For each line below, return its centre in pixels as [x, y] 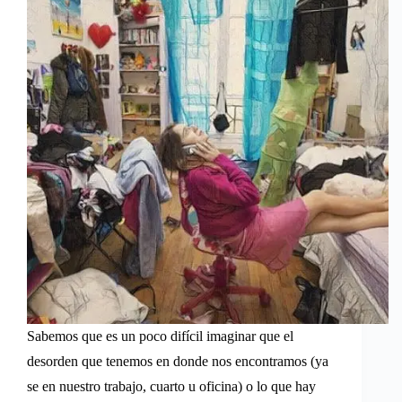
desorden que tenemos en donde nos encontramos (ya [178, 361]
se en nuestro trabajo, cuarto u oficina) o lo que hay [171, 386]
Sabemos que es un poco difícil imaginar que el [160, 336]
